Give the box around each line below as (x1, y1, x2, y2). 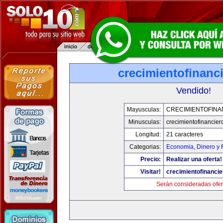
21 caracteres (166, 131, 203, 138)
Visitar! (140, 168, 161, 175)
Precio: (140, 156, 161, 163)
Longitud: (135, 131, 161, 138)
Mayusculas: (127, 106, 161, 113)
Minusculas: (128, 118, 161, 125)
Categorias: (129, 143, 161, 150)
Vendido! (176, 86, 211, 96)
